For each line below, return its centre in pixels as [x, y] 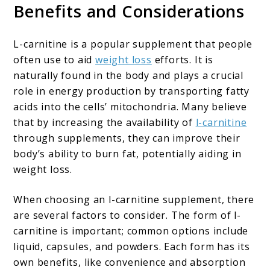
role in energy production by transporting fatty [132, 91]
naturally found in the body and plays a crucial [129, 75]
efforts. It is [182, 59]
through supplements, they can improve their [127, 138]
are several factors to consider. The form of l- [127, 215]
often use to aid [55, 59]
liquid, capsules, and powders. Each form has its [132, 246]
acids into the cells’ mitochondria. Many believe [130, 106]
